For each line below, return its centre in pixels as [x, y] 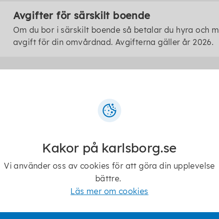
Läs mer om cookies [109, 191]
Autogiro [30, 195]
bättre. [109, 178]
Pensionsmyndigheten [57, 160]
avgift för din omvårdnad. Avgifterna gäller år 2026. [113, 42]
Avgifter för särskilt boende [82, 15]
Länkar [22, 118]
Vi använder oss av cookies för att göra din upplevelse [109, 165]
